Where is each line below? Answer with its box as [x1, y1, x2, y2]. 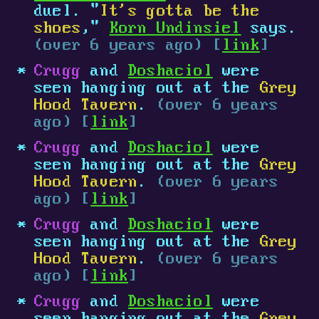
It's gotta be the [100, 3, 260, 21]
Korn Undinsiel [109, 20, 241, 38]
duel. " [34, 3, 100, 21]
